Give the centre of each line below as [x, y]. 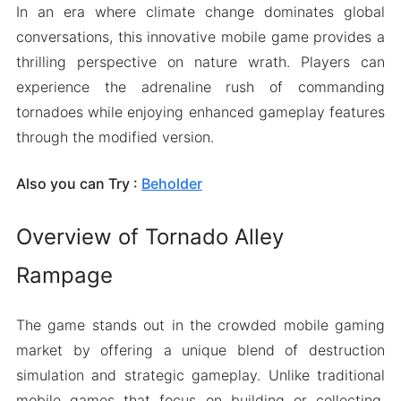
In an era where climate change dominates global [200, 12]
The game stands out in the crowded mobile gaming [200, 324]
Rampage [64, 275]
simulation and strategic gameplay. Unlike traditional [200, 375]
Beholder [171, 183]
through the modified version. [115, 137]
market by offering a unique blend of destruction [200, 350]
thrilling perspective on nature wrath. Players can [200, 62]
